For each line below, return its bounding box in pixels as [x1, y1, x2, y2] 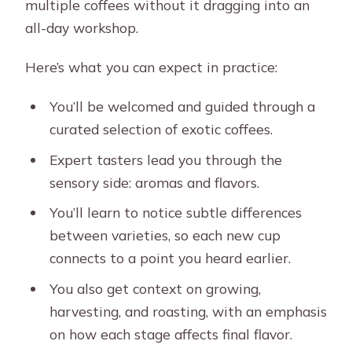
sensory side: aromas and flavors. [49, 173, 259, 191]
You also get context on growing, [49, 280, 261, 297]
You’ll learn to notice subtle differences [49, 203, 302, 222]
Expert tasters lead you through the [49, 150, 282, 168]
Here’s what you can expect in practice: [25, 58, 278, 76]
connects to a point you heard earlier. [49, 249, 291, 267]
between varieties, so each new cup [49, 226, 280, 244]
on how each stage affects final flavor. [49, 325, 292, 343]
